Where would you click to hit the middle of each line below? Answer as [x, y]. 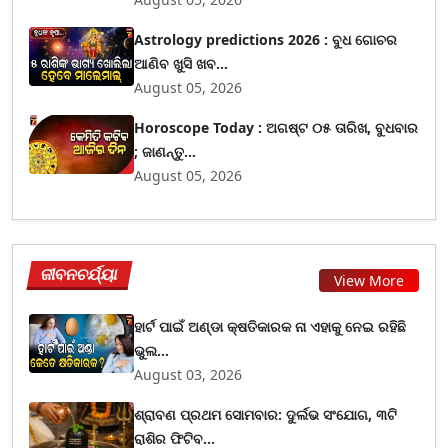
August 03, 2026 [188, 374]
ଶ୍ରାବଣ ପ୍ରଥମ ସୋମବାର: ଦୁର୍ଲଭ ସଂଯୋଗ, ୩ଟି [266, 414]
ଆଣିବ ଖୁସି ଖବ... [181, 63]
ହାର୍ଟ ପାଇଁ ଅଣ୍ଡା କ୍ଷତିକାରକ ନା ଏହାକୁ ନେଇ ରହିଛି [270, 326]
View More [369, 280]
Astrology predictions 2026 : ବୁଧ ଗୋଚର [266, 39]
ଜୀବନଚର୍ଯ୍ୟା [80, 274]
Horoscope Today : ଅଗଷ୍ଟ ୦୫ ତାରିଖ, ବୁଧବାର [276, 127]
